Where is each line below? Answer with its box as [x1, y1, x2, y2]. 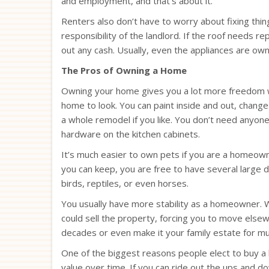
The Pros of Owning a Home [61, 64, 187, 76]
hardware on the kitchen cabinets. [61, 127, 200, 140]
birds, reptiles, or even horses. [61, 177, 189, 189]
